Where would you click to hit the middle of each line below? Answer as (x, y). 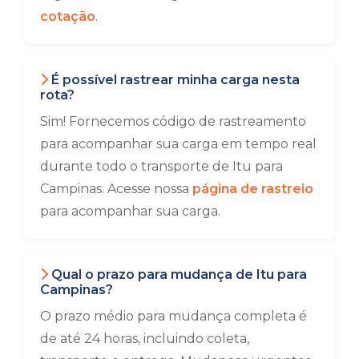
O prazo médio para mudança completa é (173, 316)
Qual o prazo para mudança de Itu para (177, 274)
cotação (68, 16)
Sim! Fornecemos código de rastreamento (173, 121)
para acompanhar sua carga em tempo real (178, 144)
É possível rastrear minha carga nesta (174, 80)
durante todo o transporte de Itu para (161, 166)
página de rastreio (253, 189)
